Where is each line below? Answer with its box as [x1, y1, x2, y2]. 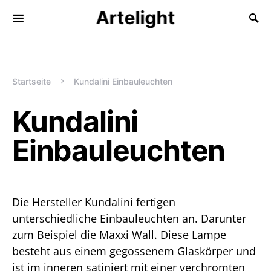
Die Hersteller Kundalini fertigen [12, 195, 175, 209]
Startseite [12, 76, 51, 87]
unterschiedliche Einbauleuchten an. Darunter [12, 211, 246, 226]
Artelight [96, 7, 175, 28]
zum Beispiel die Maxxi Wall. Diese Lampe [12, 227, 226, 242]
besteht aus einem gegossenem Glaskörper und [12, 244, 256, 258]
